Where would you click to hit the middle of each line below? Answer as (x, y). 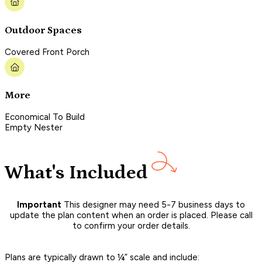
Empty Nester (34, 127)
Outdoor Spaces (43, 30)
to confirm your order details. (131, 226)
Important (39, 205)
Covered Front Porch (47, 52)
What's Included (76, 173)
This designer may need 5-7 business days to (153, 205)
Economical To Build (45, 117)
